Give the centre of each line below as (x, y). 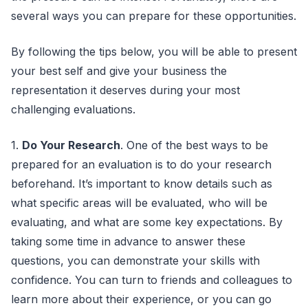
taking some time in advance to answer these (128, 241)
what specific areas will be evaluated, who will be (139, 202)
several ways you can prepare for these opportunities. (154, 15)
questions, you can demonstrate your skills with (135, 260)
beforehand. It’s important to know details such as (142, 183)
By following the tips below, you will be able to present (154, 51)
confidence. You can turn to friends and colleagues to (152, 279)
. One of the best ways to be (194, 145)
